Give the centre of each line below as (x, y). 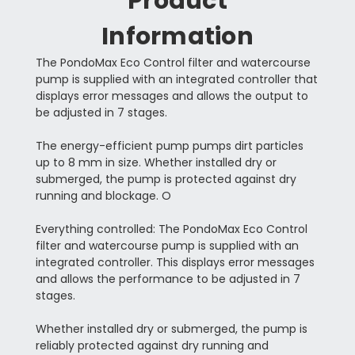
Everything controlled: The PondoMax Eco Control (171, 229)
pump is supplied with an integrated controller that (176, 79)
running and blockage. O (103, 195)
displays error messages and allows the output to (172, 95)
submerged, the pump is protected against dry (166, 179)
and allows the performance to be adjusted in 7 (168, 279)
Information (177, 36)
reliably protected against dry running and (152, 345)
